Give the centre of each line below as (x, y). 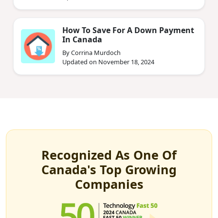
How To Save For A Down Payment (128, 30)
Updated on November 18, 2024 (108, 62)
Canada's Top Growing (109, 169)
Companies (109, 184)
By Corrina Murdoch (91, 52)
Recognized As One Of (109, 154)
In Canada (82, 39)
